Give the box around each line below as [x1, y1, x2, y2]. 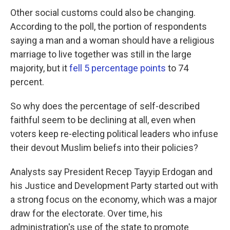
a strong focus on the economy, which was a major [10, 194, 217, 205]
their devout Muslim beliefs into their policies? [10, 142, 198, 153]
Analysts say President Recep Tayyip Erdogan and [10, 166, 213, 177]
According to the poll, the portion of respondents [10, 21, 207, 32]
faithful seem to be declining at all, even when [10, 114, 196, 125]
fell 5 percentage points [67, 63, 166, 73]
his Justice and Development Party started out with [10, 180, 218, 191]
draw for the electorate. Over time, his [10, 208, 163, 219]
